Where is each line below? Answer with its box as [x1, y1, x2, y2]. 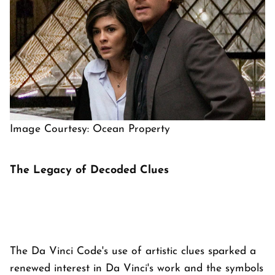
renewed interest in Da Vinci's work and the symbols [10, 263, 263, 274]
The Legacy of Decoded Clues [10, 165, 169, 176]
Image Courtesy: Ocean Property [10, 124, 170, 134]
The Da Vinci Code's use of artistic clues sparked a [10, 246, 256, 257]
